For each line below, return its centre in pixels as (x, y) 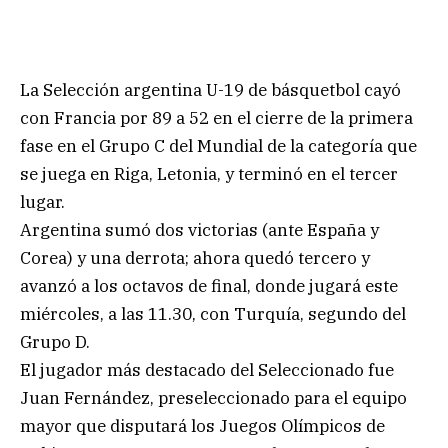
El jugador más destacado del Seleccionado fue (207, 369)
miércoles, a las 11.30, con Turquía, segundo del (213, 313)
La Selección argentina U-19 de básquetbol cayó (210, 89)
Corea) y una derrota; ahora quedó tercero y (195, 257)
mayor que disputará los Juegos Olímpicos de (202, 425)
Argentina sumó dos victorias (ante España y (199, 229)
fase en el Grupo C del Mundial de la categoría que (218, 145)
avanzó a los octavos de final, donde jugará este (209, 285)
